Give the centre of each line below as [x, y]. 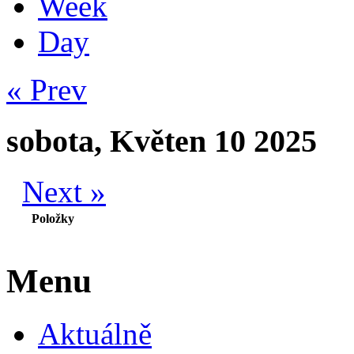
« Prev [47, 89]
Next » [64, 192]
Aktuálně [95, 334]
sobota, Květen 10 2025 [162, 141]
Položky [53, 219]
